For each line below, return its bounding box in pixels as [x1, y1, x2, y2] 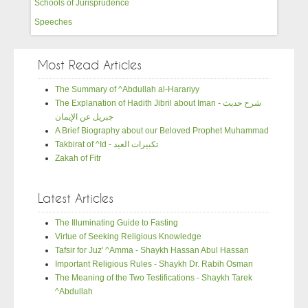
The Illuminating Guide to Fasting [55, 217, 179, 228]
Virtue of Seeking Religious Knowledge [55, 231, 202, 241]
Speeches [34, 16, 73, 27]
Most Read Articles [38, 58, 142, 72]
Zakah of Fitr [55, 153, 102, 163]
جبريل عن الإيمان [55, 111, 114, 122]
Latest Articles [38, 192, 114, 206]
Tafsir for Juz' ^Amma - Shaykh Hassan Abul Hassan [55, 245, 250, 255]
